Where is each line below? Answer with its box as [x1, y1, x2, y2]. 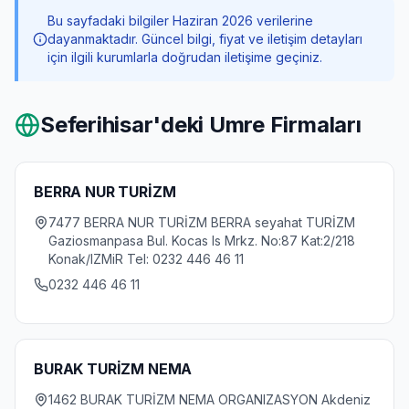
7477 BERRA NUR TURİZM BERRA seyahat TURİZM [48, 215, 355, 230]
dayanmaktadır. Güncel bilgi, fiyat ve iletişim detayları [47, 31, 362, 47]
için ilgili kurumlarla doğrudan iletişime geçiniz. [47, 49, 322, 65]
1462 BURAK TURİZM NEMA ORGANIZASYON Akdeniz [48, 392, 371, 407]
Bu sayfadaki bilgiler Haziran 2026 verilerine [47, 13, 313, 28]
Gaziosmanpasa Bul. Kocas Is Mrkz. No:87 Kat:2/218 [48, 233, 355, 248]
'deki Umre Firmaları [152, 111, 362, 138]
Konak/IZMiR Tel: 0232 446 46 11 [48, 251, 244, 267]
